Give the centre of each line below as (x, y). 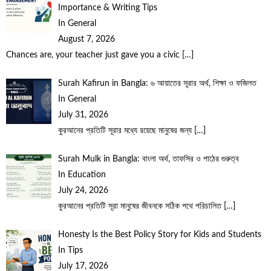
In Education (82, 175)
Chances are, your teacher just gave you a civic (94, 55)
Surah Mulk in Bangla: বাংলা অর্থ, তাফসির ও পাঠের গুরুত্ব (149, 159)
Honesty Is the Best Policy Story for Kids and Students (161, 235)
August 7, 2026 (86, 40)
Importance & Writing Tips (109, 8)
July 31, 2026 (83, 115)
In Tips (70, 251)
